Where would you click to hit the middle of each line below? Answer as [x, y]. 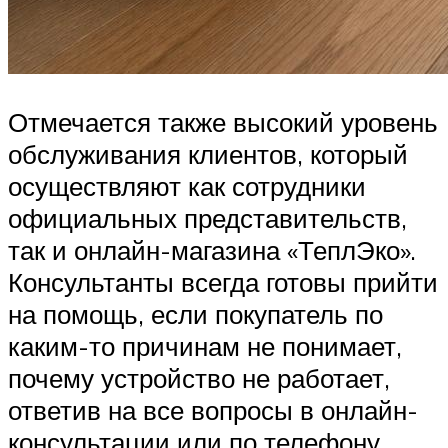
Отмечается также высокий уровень [223, 121]
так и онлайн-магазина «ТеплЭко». [212, 249]
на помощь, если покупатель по [195, 313]
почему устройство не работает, [199, 377]
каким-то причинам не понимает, [205, 345]
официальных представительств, [207, 217]
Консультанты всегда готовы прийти [223, 281]
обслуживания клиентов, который [208, 153]
